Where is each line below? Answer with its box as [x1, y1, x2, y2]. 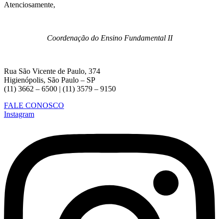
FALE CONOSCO [4, 101, 64, 109]
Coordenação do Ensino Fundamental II [46, 33, 173, 42]
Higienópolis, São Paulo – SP [4, 75, 95, 84]
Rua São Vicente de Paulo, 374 [4, 66, 100, 75]
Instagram [4, 109, 34, 118]
